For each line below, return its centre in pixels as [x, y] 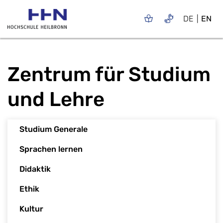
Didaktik [35, 169]
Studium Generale [54, 129]
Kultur [31, 209]
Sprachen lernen [51, 149]
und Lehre [56, 99]
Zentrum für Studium [109, 74]
